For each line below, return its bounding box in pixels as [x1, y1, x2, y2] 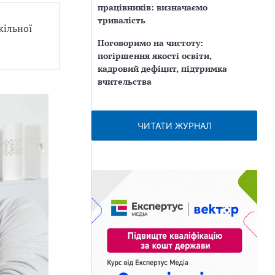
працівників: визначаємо [98, 1, 207, 13]
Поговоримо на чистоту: [98, 37, 203, 48]
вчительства [98, 76, 152, 87]
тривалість [98, 14, 145, 26]
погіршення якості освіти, [98, 50, 212, 61]
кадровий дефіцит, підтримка [98, 63, 227, 74]
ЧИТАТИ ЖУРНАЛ [137, 120, 212, 131]
